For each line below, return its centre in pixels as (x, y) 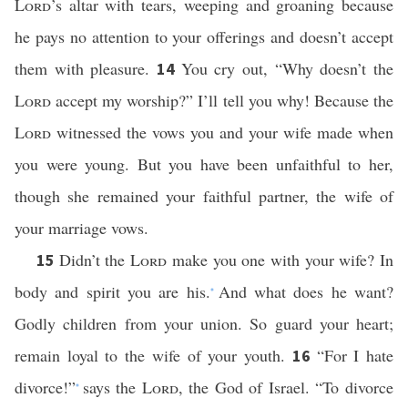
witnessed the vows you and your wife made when (222, 132)
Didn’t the (95, 260)
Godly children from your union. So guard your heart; (204, 323)
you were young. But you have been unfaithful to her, (204, 164)
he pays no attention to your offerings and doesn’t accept (204, 36)
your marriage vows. (82, 228)
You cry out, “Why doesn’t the (287, 68)
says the (112, 387)
